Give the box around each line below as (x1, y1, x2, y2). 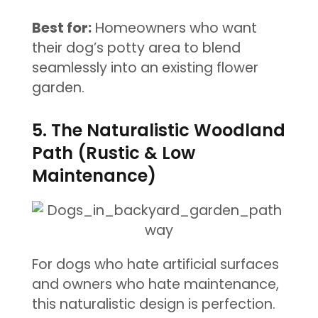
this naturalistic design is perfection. (31, 294, 275, 314)
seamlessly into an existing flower (31, 57, 258, 77)
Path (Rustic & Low (31, 141, 195, 165)
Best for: (31, 18, 92, 38)
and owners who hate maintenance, (31, 274, 279, 294)
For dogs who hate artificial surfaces (31, 254, 279, 274)
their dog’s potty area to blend (31, 38, 241, 57)
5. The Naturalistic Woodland (31, 118, 285, 142)
